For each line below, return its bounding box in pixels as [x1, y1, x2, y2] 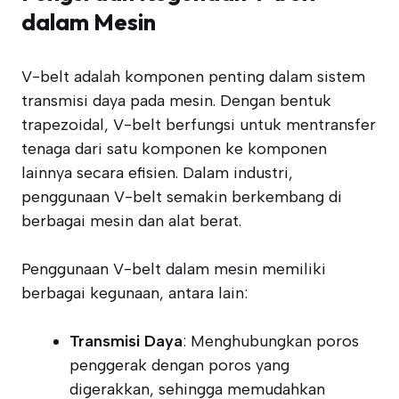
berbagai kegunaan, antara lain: [21, 283, 248, 303]
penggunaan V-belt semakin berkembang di [21, 187, 342, 207]
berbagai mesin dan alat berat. [21, 211, 241, 231]
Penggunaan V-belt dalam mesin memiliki [21, 259, 326, 279]
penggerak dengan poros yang [69, 355, 289, 375]
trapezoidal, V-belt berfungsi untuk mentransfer [21, 115, 376, 134]
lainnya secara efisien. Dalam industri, [21, 163, 293, 183]
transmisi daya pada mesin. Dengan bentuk [21, 91, 331, 110]
